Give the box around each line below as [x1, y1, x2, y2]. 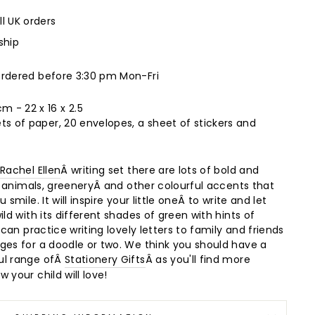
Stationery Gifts [64, 252, 146, 267]
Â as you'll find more [145, 252, 250, 267]
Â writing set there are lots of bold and [60, 163, 259, 178]
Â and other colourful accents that [94, 179, 274, 193]
